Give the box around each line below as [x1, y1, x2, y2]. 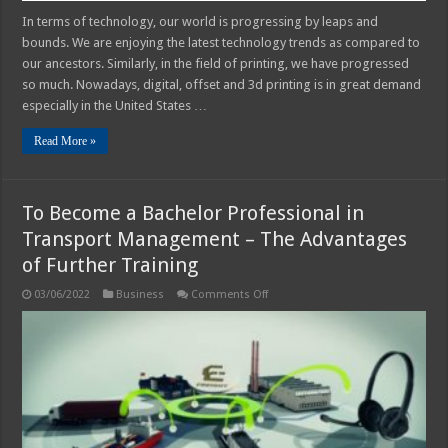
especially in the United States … [22, 97, 208, 113]
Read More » [34, 133, 97, 148]
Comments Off [191, 287, 269, 301]
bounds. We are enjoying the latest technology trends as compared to [22, 34, 421, 50]
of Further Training [22, 252, 199, 277]
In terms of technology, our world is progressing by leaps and [22, 13, 379, 29]
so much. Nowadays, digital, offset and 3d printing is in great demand [22, 76, 422, 92]
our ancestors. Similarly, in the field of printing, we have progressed [22, 55, 410, 71]
